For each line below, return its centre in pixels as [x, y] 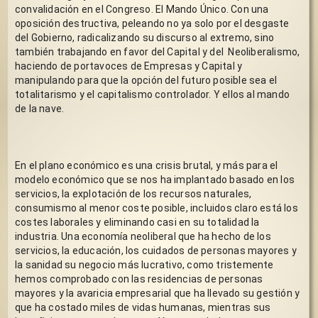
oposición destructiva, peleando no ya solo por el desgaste [152, 23]
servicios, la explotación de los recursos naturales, [133, 193]
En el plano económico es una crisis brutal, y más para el [147, 165]
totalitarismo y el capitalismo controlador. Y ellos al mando [152, 94]
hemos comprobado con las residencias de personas [139, 279]
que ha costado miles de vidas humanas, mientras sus [143, 307]
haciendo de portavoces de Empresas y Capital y [129, 66]
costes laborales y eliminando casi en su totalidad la [137, 222]
